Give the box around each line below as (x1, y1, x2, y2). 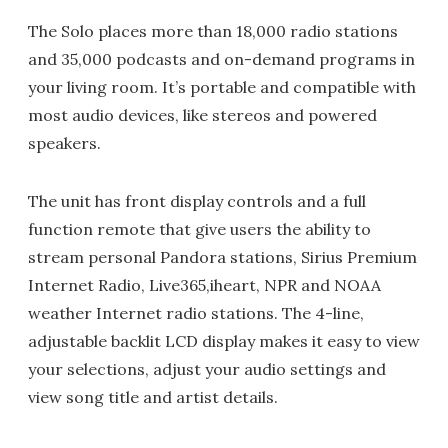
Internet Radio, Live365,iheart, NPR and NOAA (28, 275, 381, 295)
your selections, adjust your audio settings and (28, 359, 386, 379)
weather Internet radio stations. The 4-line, (28, 303, 364, 323)
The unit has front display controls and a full (28, 191, 366, 211)
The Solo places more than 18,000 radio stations (28, 21, 398, 41)
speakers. (28, 133, 101, 153)
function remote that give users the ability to (28, 219, 371, 239)
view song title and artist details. (28, 387, 278, 407)
